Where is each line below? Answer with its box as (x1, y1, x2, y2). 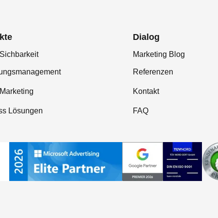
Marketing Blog (133, 50, 185, 58)
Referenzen (133, 68, 173, 76)
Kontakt (133, 87, 159, 95)
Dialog (133, 32, 160, 42)
